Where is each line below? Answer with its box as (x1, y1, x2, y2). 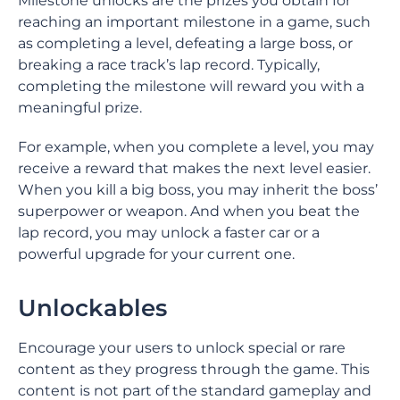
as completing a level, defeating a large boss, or (18, 35, 353, 52)
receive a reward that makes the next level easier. (18, 160, 371, 177)
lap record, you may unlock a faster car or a (18, 224, 320, 241)
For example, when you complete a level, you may (18, 138, 374, 155)
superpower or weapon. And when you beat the (18, 203, 360, 220)
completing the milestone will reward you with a (18, 78, 364, 95)
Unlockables (18, 294, 167, 322)
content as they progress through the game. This (18, 361, 370, 378)
